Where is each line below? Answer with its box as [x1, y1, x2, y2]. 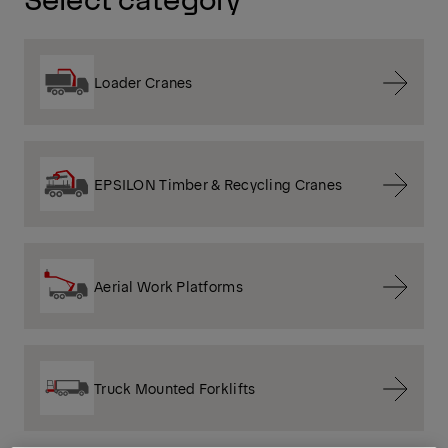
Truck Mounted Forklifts [94, 377, 256, 398]
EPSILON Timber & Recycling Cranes [94, 173, 343, 194]
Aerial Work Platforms [94, 275, 243, 296]
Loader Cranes [94, 71, 193, 92]
